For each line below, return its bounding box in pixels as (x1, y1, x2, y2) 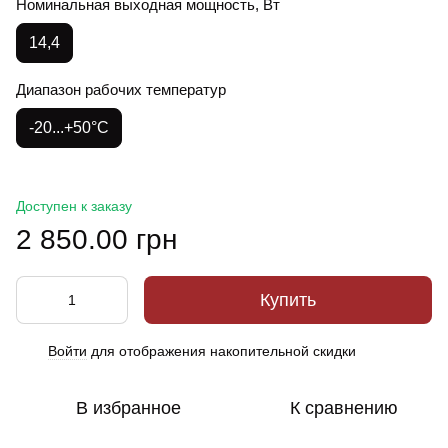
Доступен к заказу (16, 198, 132, 214)
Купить (260, 290, 316, 310)
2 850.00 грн (16, 224, 177, 255)
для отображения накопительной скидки (87, 343, 356, 359)
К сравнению (290, 398, 398, 418)
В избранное (75, 398, 181, 418)
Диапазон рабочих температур (16, 81, 226, 98)
